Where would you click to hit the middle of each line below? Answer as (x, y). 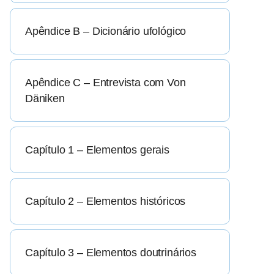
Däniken (45, 99)
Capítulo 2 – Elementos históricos (106, 202)
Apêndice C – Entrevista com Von (106, 83)
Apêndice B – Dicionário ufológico (106, 31)
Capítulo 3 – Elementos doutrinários (111, 253)
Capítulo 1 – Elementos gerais (97, 150)
